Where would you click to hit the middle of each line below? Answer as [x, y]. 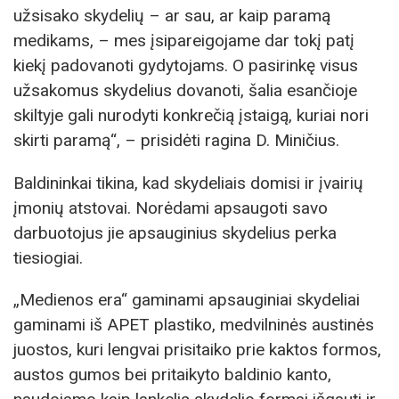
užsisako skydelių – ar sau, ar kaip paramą [172, 16]
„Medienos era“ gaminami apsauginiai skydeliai [187, 299]
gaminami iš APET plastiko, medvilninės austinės [194, 324]
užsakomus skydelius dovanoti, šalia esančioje [185, 91]
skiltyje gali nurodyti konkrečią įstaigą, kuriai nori [191, 116]
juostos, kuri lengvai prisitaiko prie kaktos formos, [197, 349]
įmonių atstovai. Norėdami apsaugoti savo [171, 208]
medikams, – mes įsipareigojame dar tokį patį [184, 41]
